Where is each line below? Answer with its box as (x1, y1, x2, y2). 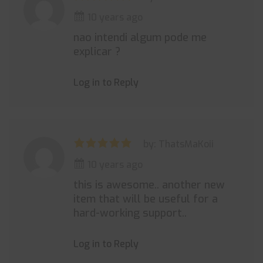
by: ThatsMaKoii (143, 138, 214, 150)
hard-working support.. (73, 206, 187, 220)
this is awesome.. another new (73, 178, 225, 192)
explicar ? (73, 45, 120, 59)
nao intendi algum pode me (73, 31, 207, 45)
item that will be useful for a (73, 192, 218, 206)
